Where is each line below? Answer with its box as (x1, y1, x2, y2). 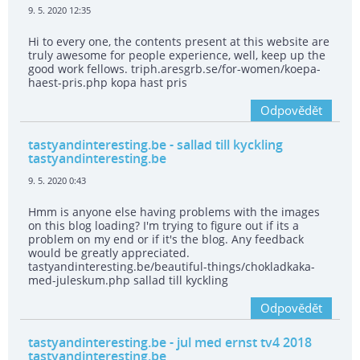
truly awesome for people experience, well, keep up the (28, 47, 325, 63)
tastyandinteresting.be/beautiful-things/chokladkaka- (28, 259, 315, 275)
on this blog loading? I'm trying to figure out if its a (28, 218, 299, 234)
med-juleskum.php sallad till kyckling (28, 272, 228, 288)
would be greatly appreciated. (28, 245, 190, 261)
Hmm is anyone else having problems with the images (28, 204, 320, 220)
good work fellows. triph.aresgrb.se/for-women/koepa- (28, 61, 321, 77)
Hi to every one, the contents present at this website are (28, 34, 329, 50)
